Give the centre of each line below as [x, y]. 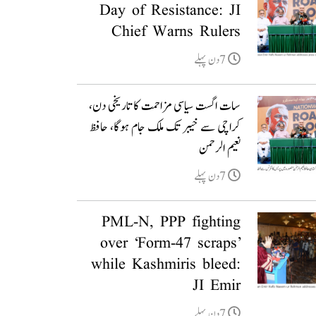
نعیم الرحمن [219, 148]
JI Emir [216, 286]
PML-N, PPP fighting [171, 223]
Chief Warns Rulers [176, 32]
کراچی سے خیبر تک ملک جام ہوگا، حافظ [164, 127]
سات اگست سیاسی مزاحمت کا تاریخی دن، [164, 106]
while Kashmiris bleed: [165, 265]
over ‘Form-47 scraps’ [170, 244]
